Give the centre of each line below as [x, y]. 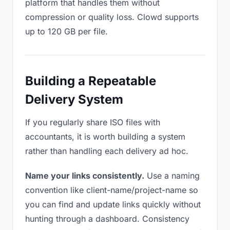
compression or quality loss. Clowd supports [112, 17]
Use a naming [172, 176]
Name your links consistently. [85, 176]
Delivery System [74, 99]
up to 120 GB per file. [66, 31]
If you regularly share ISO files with [93, 122]
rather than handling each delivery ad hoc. [107, 151]
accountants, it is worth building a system [105, 137]
